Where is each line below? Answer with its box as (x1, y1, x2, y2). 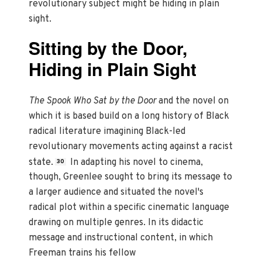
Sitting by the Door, (29, 35, 188, 60)
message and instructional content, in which (29, 232, 213, 244)
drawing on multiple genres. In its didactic (29, 217, 204, 229)
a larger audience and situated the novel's (29, 187, 204, 199)
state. (29, 156, 54, 168)
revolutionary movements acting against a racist (29, 140, 233, 153)
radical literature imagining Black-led (29, 125, 186, 137)
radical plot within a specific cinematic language (29, 202, 230, 214)
